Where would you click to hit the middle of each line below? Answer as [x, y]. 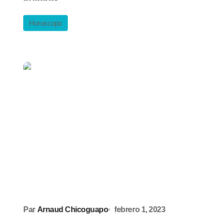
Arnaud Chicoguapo [73, 209]
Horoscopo [46, 23]
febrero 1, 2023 [140, 209]
